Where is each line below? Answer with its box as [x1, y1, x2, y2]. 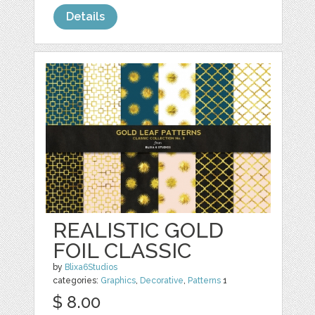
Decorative [140, 276, 184, 286]
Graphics [101, 276, 136, 286]
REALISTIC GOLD [53, 218, 224, 243]
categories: [53, 276, 101, 286]
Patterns [188, 276, 221, 286]
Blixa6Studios [65, 262, 118, 273]
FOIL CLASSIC [53, 238, 192, 264]
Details [66, 9, 105, 23]
